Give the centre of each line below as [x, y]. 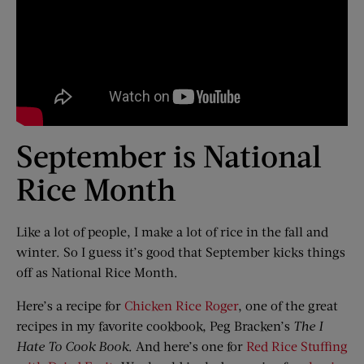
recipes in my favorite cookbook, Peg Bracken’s [155, 325]
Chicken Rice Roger [181, 305]
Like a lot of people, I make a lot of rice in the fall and [172, 231]
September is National [169, 155]
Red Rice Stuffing [297, 346]
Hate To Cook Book [72, 346]
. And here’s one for [187, 346]
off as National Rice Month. [97, 272]
